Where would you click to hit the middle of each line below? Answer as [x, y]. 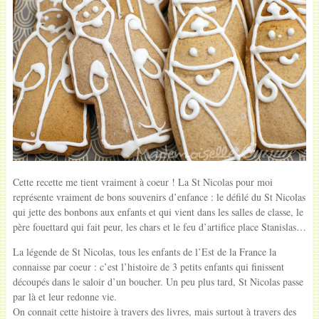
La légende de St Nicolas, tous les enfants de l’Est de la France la [144, 251]
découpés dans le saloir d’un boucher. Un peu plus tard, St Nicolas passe [158, 281]
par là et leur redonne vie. [64, 296]
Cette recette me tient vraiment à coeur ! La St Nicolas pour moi [142, 182]
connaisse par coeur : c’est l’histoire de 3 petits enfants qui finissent [148, 266]
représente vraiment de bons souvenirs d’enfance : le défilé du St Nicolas [159, 197]
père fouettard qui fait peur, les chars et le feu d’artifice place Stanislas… [159, 226]
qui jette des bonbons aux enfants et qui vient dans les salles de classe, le [158, 211]
